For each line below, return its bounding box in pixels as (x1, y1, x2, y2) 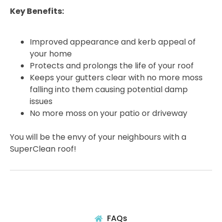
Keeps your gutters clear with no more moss (30, 72, 203, 84)
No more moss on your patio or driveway (30, 108, 187, 119)
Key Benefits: (10, 5, 64, 17)
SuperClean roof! (10, 143, 76, 155)
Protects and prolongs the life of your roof (30, 60, 194, 72)
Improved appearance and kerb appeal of (30, 36, 196, 48)
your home (30, 48, 72, 60)
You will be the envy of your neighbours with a (10, 131, 186, 143)
